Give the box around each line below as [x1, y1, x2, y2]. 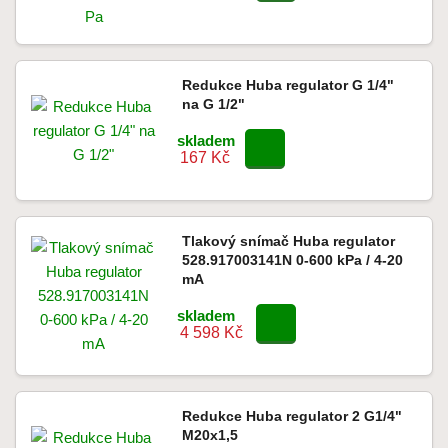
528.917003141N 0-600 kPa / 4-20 [181, 252, 403, 268]
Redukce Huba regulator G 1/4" [181, 77, 394, 93]
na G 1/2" [181, 96, 245, 112]
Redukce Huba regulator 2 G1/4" [181, 408, 402, 424]
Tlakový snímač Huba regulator [181, 233, 395, 249]
